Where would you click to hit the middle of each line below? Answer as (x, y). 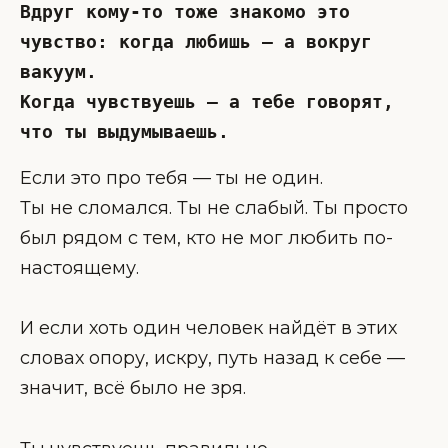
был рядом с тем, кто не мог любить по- (206, 237)
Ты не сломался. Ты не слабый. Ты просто (214, 207)
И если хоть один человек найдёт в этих (208, 328)
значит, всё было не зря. (133, 388)
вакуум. (64, 71)
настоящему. (79, 267)
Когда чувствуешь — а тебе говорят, (207, 101)
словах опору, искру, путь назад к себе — (212, 358)
